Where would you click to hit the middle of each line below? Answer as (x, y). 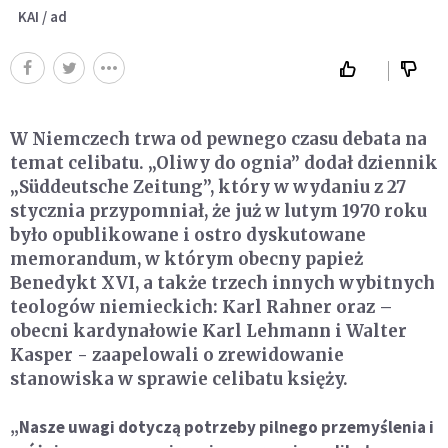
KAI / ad (42, 16)
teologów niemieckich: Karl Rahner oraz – (201, 306)
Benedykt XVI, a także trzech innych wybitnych (222, 282)
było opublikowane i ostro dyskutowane (188, 234)
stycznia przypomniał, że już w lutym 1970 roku (218, 210)
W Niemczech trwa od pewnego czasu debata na (218, 138)
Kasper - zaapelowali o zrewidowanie (177, 354)
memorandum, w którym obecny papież (186, 258)
